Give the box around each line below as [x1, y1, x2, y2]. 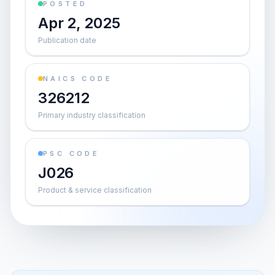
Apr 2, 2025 [38, 14, 120, 32]
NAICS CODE [43, 74, 112, 83]
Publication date [38, 36, 96, 45]
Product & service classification [38, 185, 152, 195]
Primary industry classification [38, 110, 145, 120]
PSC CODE [43, 149, 100, 158]
